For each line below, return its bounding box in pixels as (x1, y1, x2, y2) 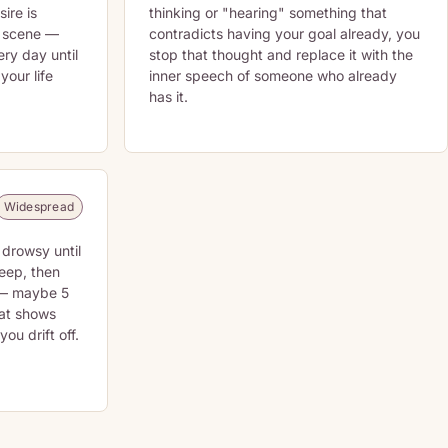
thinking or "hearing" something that (149, 4, 387, 21)
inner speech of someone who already (149, 67, 397, 84)
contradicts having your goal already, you (149, 25, 420, 42)
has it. (149, 88, 188, 105)
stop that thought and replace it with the (149, 46, 413, 63)
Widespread (3, 199, 74, 214)
